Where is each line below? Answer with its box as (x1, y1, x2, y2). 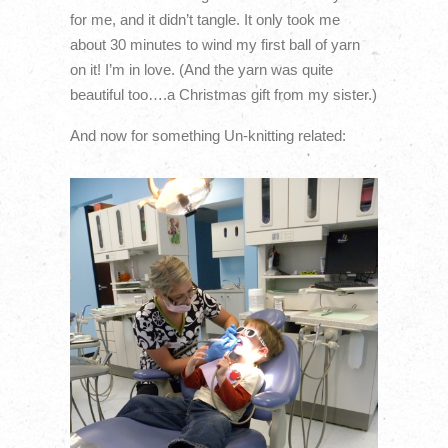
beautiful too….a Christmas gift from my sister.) (69, 85, 377, 103)
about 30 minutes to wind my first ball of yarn (69, 35, 360, 53)
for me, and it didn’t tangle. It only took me (69, 10, 340, 28)
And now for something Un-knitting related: (69, 127, 346, 145)
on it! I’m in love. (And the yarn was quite (69, 60, 333, 78)
